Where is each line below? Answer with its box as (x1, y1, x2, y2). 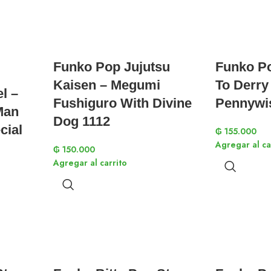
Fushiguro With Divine (53, 96, 192, 111)
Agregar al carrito (53, 157, 127, 169)
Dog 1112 (53, 114, 110, 129)
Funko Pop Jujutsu (53, 59, 170, 74)
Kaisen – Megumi (53, 77, 160, 93)
